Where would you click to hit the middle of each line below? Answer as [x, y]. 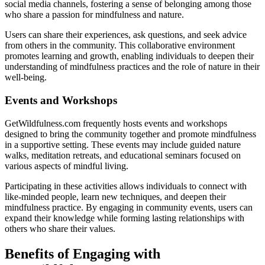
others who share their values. [60, 228]
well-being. [26, 77]
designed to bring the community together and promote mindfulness [130, 134]
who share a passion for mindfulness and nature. [94, 15]
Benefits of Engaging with [83, 253]
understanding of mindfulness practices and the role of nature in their [132, 67]
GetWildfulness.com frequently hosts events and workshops [116, 123]
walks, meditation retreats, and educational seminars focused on [123, 155]
